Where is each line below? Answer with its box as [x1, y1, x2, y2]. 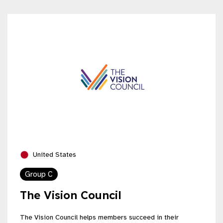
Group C [25, 169, 53, 179]
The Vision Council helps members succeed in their [20, 213, 179, 222]
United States [31, 150, 76, 159]
